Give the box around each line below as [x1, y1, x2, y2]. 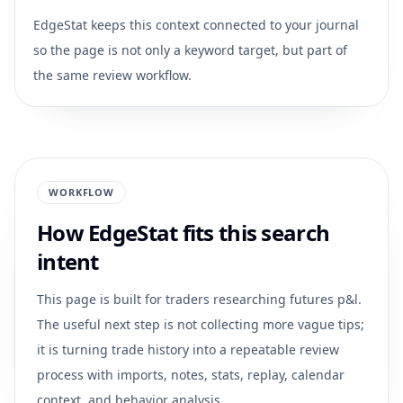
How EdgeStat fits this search [37, 218, 330, 247]
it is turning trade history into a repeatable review [37, 341, 339, 358]
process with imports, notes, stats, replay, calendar [37, 366, 345, 383]
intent [37, 246, 99, 276]
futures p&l [290, 291, 358, 308]
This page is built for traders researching [37, 291, 290, 308]
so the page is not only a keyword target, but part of [33, 41, 347, 58]
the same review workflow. [33, 67, 192, 84]
